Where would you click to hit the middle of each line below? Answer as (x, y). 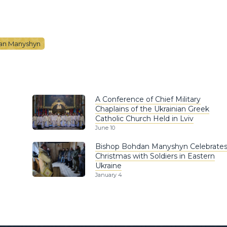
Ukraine (108, 165)
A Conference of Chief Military (148, 99)
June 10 (105, 127)
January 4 (109, 175)
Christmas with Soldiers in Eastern (155, 156)
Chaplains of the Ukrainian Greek (152, 109)
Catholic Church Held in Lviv (144, 118)
